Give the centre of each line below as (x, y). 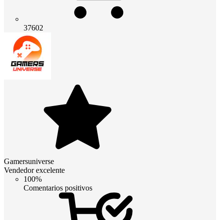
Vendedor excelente (34, 170)
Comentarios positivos (58, 188)
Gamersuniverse (29, 161)
